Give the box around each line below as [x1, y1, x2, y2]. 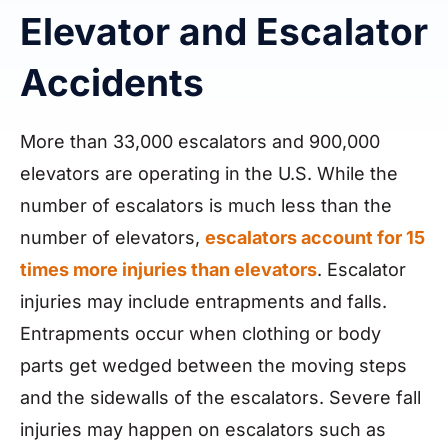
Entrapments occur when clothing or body [20, 323, 381, 345]
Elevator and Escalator [20, 9, 428, 55]
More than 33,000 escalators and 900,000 [20, 131, 380, 153]
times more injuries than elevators [20, 259, 317, 281]
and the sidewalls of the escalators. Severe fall [20, 387, 421, 409]
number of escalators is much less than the [20, 195, 392, 217]
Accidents [20, 60, 204, 106]
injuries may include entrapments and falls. [20, 291, 387, 313]
